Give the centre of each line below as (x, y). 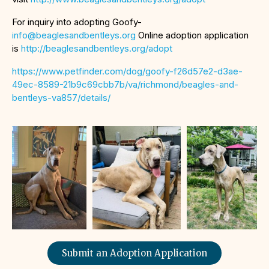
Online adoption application (192, 35)
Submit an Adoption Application (134, 253)
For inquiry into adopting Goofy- (77, 22)
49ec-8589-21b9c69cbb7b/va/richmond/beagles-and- (125, 85)
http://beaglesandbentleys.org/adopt (97, 49)
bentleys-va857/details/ (61, 98)
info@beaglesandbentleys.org (74, 35)
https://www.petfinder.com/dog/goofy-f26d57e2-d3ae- (127, 71)
